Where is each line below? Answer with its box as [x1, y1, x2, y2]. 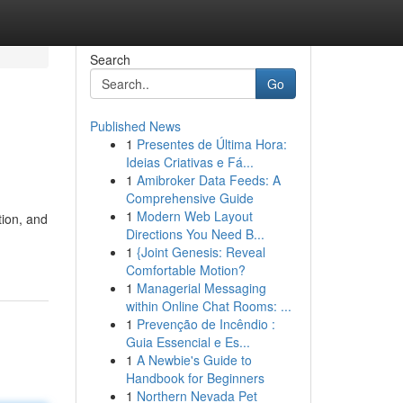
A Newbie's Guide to [136, 351, 252, 369]
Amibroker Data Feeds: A [136, 171, 281, 189]
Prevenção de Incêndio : [136, 315, 275, 333]
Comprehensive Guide [125, 189, 254, 207]
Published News [89, 117, 181, 135]
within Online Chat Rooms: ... [125, 297, 291, 315]
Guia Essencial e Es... [125, 333, 250, 351]
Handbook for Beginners [125, 369, 264, 387]
